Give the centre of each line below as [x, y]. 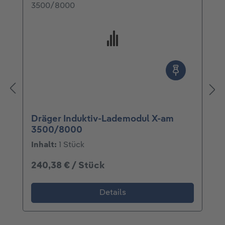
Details [113, 193]
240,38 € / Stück [68, 165]
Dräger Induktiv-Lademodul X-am [102, 119]
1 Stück [72, 145]
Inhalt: [45, 145]
